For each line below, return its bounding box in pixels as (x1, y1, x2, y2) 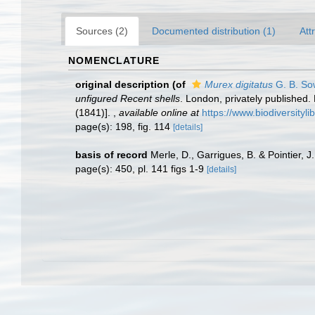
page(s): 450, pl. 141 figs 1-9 (75, 163, 207, 174)
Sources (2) (76, 25, 128, 37)
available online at (119, 107, 199, 118)
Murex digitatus (205, 79, 273, 90)
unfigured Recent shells (75, 93, 180, 104)
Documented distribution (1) (152, 25, 276, 37)
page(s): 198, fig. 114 (75, 121, 173, 132)
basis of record (75, 149, 148, 160)
